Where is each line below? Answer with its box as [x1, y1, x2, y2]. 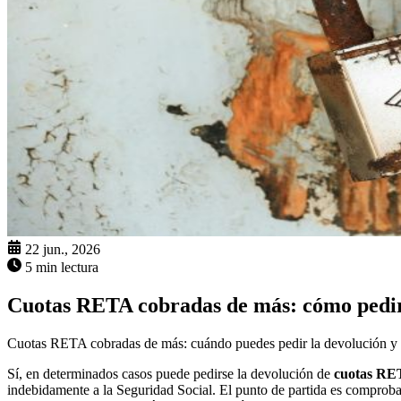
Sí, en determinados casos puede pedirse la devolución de [7, 366, 334, 382]
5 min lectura [25, 260, 98, 276]
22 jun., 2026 [25, 242, 100, 258]
